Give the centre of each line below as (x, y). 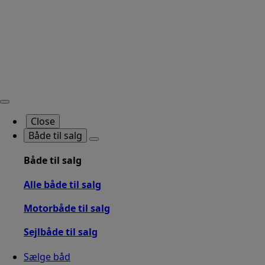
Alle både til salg (62, 184)
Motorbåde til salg (67, 208)
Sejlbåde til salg (61, 232)
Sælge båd (47, 257)
